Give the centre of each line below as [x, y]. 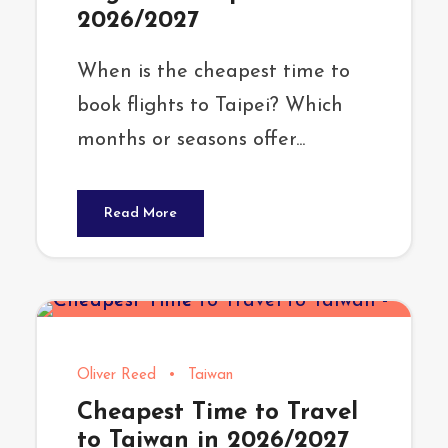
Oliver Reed [116, 376]
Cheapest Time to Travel [217, 413]
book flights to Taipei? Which [210, 106]
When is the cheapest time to [213, 72]
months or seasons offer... [191, 140]
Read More [140, 214]
